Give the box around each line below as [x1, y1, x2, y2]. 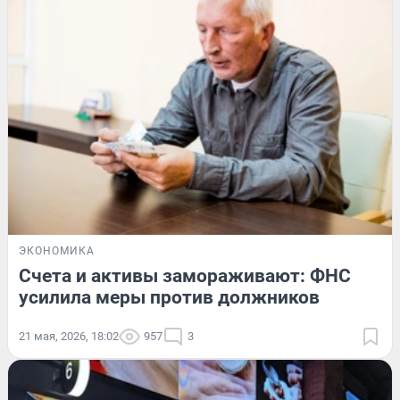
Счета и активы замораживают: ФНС [19, 264, 351, 287]
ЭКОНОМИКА [19, 244, 95, 257]
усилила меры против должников [19, 286, 320, 308]
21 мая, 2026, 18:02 [19, 329, 119, 343]
